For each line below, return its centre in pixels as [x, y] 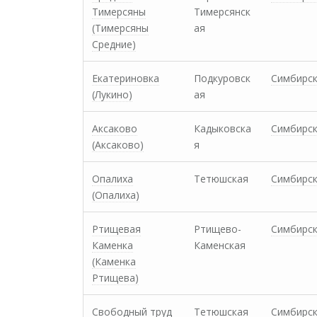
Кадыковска [223, 128]
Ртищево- [218, 229]
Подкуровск [222, 78]
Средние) [114, 44]
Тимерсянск [222, 12]
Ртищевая [116, 229]
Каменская [220, 245]
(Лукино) [112, 94]
